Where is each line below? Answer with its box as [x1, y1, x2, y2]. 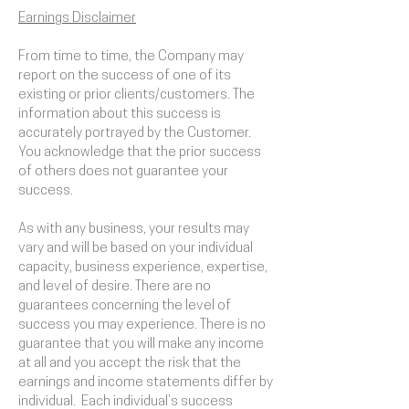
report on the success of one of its [18, 69, 231, 83]
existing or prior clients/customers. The [18, 89, 255, 102]
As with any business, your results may [18, 223, 249, 236]
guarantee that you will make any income [18, 338, 264, 351]
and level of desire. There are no [18, 280, 211, 294]
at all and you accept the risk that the [18, 357, 241, 371]
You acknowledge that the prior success [18, 146, 261, 160]
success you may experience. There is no [18, 319, 266, 332]
